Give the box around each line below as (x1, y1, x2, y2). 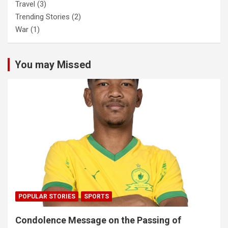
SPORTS (84, 192, 109, 200)
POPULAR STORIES (18, 192, 75, 200)
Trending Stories (15, 12, 70, 22)
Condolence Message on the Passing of (15, 214, 181, 225)
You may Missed (15, 59, 91, 71)
